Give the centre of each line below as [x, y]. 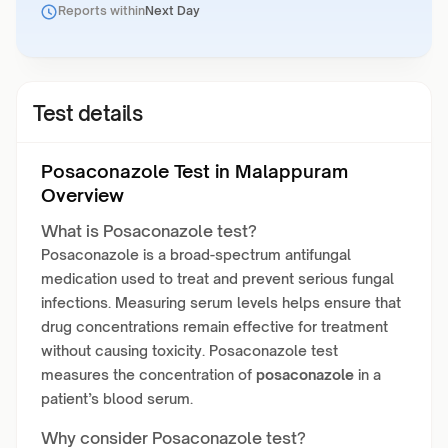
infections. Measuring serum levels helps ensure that [221, 302]
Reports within [101, 10]
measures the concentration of [148, 374]
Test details [87, 113]
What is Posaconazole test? [149, 231]
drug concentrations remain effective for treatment [214, 326]
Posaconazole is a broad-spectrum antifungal [196, 254]
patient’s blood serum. [117, 398]
